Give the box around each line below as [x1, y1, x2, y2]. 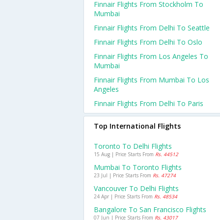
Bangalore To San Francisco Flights [94, 205, 206, 214]
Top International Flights [94, 121, 181, 131]
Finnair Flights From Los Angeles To [94, 52, 208, 61]
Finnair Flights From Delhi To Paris [94, 99, 203, 108]
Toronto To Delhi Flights [94, 141, 172, 151]
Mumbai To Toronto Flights [94, 163, 182, 172]
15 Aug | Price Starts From [94, 151, 155, 158]
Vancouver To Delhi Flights [94, 184, 179, 193]
